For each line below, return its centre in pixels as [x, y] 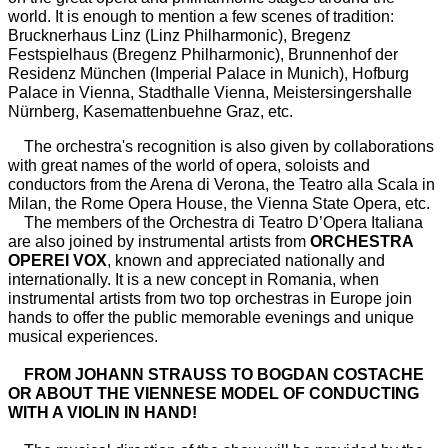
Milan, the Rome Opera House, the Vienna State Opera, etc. [219, 204]
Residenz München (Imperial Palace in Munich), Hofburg [208, 74]
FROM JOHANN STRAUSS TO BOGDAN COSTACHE [216, 375]
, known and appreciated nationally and [246, 261]
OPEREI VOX [57, 261]
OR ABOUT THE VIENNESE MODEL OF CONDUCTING [213, 394]
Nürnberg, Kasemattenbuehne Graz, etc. [150, 112]
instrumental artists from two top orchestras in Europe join [210, 299]
